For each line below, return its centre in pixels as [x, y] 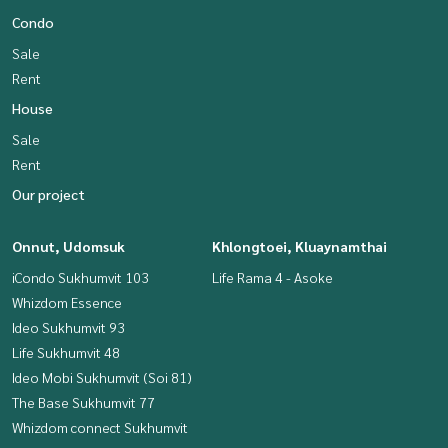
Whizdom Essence [67, 301]
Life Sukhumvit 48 [66, 351]
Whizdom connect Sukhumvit [100, 426]
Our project [48, 193]
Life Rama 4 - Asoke [272, 276]
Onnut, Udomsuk [68, 245]
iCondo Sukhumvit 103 [80, 276]
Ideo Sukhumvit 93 [68, 326]
